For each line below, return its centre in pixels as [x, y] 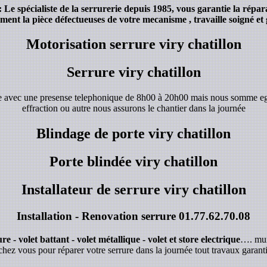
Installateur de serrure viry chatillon [133, 189]
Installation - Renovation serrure [98, 216]
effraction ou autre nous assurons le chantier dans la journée [133, 108]
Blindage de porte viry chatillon [133, 134]
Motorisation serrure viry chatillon [133, 44]
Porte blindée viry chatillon [133, 162]
